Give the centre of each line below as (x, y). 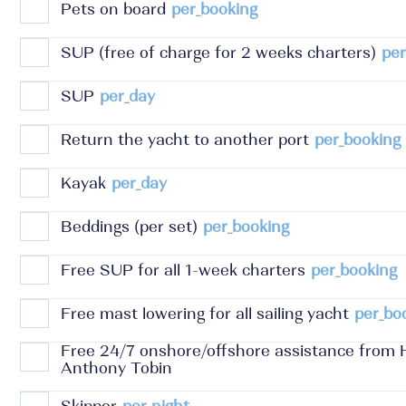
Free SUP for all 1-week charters (183, 270)
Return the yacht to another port (185, 140)
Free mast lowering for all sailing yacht (205, 314)
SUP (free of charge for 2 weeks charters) (218, 53)
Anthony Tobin (116, 368)
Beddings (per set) (129, 227)
